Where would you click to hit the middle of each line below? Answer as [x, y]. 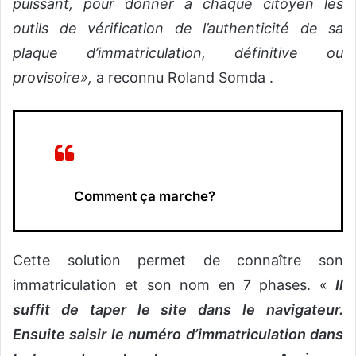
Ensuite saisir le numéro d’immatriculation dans [178, 335]
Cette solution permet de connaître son [178, 261]
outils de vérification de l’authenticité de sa [178, 29]
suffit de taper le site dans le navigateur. [178, 310]
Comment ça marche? [135, 197]
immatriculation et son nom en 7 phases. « [174, 285]
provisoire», [52, 78]
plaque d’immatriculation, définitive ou [178, 53]
